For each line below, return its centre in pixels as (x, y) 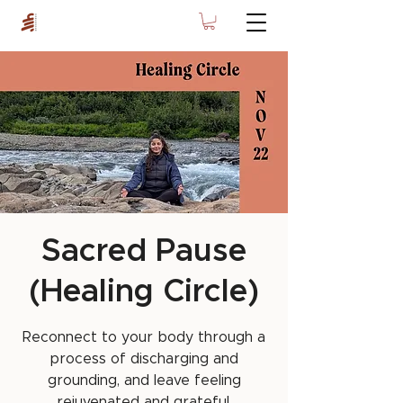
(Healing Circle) (144, 292)
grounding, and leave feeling (144, 381)
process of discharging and (144, 359)
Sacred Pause (144, 252)
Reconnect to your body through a (144, 338)
